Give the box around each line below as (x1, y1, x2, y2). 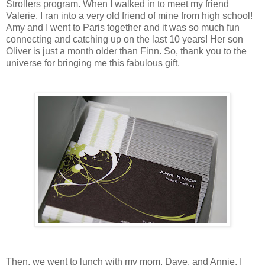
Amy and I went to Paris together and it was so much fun (6, 22, 240, 33)
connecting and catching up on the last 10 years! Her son (6, 34, 243, 44)
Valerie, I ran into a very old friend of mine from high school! (6, 10, 253, 21)
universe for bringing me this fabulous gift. (6, 57, 180, 68)
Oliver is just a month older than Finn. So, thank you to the (6, 46, 247, 56)
